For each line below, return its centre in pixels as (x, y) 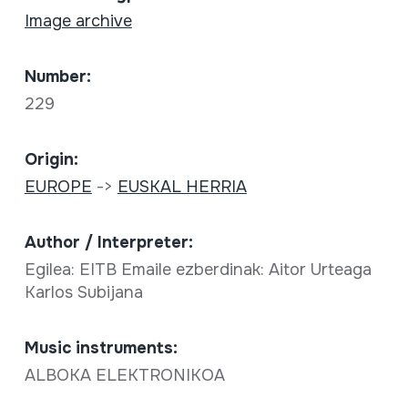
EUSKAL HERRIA (182, 187)
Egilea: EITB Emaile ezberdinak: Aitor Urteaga (198, 270)
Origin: (51, 159)
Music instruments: (101, 348)
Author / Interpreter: (108, 242)
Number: (57, 76)
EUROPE (58, 187)
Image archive (78, 21)
